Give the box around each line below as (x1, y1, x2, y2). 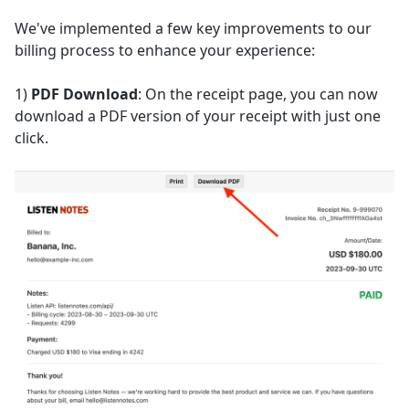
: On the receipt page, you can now (138, 84, 378, 104)
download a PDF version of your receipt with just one (15, 106, 381, 126)
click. (15, 128, 48, 148)
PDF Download (31, 84, 138, 104)
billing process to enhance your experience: (15, 40, 315, 60)
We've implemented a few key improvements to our (15, 18, 372, 38)
